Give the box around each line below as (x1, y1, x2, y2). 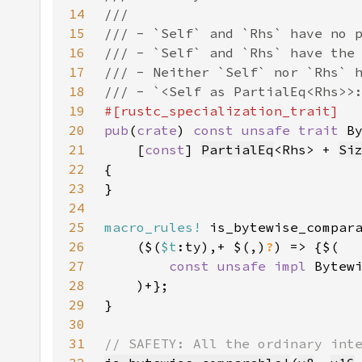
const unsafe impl (169, 258, 314, 274)
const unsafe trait (193, 122, 347, 138)
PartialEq (201, 141, 274, 158)
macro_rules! (104, 219, 201, 235)
